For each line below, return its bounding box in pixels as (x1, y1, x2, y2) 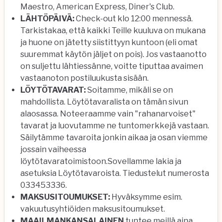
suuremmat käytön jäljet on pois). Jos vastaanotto (20, 50, 207, 59)
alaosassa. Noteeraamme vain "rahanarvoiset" (20, 109, 196, 118)
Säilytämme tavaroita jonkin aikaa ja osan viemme (20, 133, 208, 142)
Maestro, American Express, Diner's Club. (20, 2, 174, 11)
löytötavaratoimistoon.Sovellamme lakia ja (20, 157, 181, 166)
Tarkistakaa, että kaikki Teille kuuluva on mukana (20, 26, 206, 35)
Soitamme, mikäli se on (86, 85, 173, 95)
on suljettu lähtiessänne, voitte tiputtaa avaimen (20, 61, 203, 71)
